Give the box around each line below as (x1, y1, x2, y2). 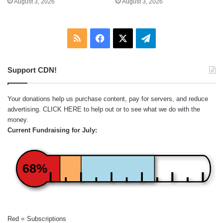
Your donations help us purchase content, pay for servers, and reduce (7, 95, 208, 103)
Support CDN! (7, 66, 57, 75)
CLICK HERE (43, 106, 82, 113)
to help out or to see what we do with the (82, 106, 200, 113)
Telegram (150, 33, 187, 43)
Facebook (104, 33, 143, 43)
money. (7, 116, 28, 124)
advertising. (7, 106, 43, 113)
